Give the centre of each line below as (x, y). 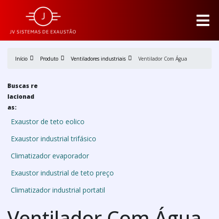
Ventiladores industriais (98, 58)
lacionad (21, 96)
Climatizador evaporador (50, 155)
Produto (49, 58)
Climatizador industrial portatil (58, 190)
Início (21, 58)
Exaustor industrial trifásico (54, 138)
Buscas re (22, 86)
